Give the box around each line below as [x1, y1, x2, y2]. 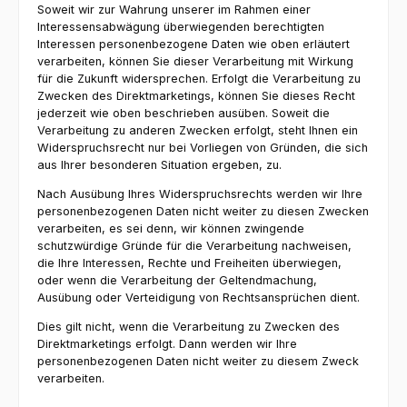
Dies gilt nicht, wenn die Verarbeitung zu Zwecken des [37, 319, 340, 333]
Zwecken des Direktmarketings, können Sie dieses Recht [37, 89, 355, 104]
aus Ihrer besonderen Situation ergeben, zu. [37, 158, 282, 173]
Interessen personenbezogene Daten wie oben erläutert [37, 37, 350, 52]
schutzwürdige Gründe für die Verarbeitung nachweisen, [37, 238, 352, 253]
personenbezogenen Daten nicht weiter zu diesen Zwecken [37, 203, 369, 218]
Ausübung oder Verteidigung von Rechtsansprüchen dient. [37, 290, 360, 304]
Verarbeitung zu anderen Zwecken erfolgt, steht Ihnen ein [37, 124, 358, 138]
